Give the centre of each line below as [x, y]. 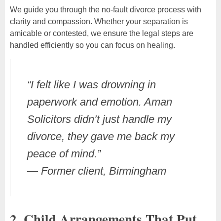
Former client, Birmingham [103, 171]
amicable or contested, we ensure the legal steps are [102, 34]
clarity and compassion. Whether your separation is [99, 22]
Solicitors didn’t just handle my [99, 119]
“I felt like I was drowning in [91, 85]
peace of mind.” [64, 154]
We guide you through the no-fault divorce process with [106, 10]
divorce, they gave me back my [101, 137]
